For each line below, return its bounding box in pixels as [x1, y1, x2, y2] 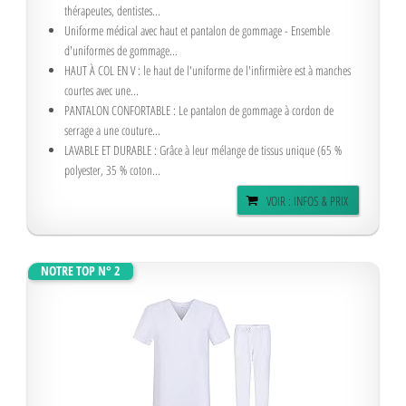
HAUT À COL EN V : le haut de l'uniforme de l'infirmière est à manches [64, 62, 351, 79]
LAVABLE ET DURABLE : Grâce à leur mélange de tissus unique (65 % [64, 141, 342, 159]
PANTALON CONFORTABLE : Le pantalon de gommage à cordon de [64, 101, 333, 119]
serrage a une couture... [64, 121, 160, 139]
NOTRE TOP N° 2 [41, 262, 120, 279]
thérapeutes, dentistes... [64, 2, 160, 19]
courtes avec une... [64, 82, 139, 99]
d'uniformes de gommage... [64, 42, 178, 59]
